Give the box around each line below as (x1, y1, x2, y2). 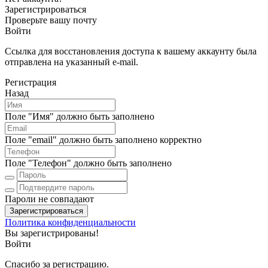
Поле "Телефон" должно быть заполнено (5, 158, 172, 169)
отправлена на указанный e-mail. (5, 57, 138, 68)
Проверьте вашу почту (5, 15, 97, 26)
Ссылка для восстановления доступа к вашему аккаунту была (5, 46, 257, 57)
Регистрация (5, 77, 56, 88)
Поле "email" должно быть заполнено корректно (5, 135, 202, 145)
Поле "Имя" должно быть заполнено (5, 111, 154, 122)
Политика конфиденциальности (5, 217, 136, 228)
